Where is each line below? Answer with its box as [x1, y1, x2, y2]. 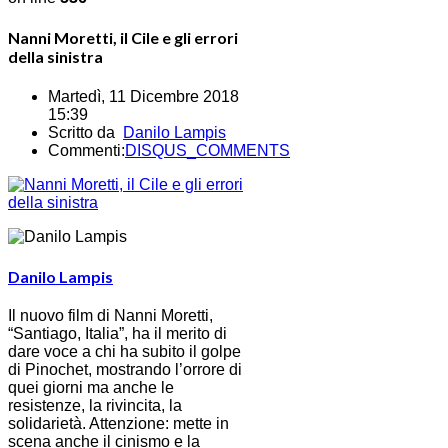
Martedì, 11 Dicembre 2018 [48, 87, 239, 105]
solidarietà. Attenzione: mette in [8, 415, 229, 433]
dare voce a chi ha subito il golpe [8, 343, 241, 361]
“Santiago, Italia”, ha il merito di [8, 325, 227, 343]
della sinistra [8, 47, 103, 67]
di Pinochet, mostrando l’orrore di [8, 361, 242, 379]
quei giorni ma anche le [8, 379, 174, 397]
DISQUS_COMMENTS [125, 141, 290, 159]
